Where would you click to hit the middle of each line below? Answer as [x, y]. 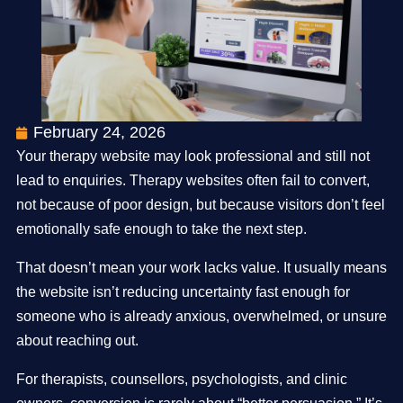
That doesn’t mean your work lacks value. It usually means [201, 268]
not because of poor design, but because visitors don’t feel [201, 205]
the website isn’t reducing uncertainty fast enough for [183, 292]
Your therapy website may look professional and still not [193, 156]
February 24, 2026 [99, 132]
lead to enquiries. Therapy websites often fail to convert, [193, 180]
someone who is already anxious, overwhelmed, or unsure [201, 316]
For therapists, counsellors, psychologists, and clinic [182, 379]
